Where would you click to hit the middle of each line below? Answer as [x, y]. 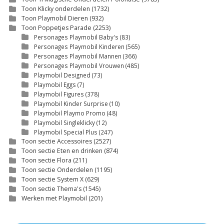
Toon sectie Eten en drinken [62, 150]
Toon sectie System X [52, 179]
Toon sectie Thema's [51, 188]
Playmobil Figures [59, 94]
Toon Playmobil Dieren [54, 18]
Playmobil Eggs [55, 84]
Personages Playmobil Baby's [76, 37]
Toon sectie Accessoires [56, 141]
